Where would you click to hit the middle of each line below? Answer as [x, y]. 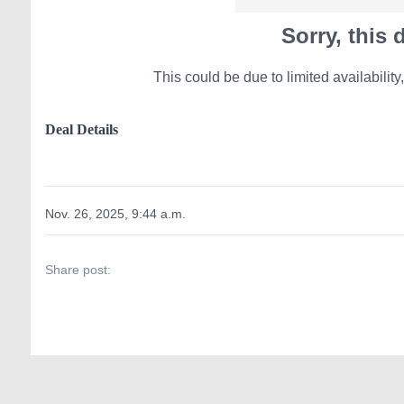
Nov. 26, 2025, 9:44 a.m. [115, 213]
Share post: [78, 269]
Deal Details [81, 129]
